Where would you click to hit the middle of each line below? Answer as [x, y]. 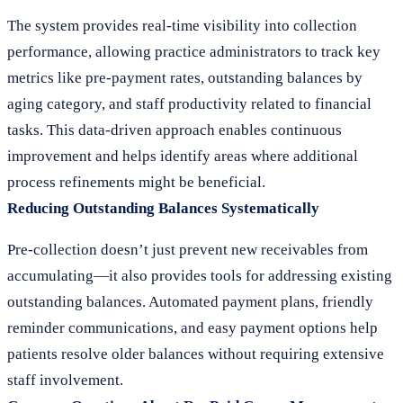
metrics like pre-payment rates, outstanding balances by [185, 78]
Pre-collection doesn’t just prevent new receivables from [188, 250]
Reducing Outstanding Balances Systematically [163, 208]
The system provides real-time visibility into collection [182, 26]
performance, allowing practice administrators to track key [194, 52]
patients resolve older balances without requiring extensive [196, 354]
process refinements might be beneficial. [136, 182]
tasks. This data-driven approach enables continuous [175, 130]
